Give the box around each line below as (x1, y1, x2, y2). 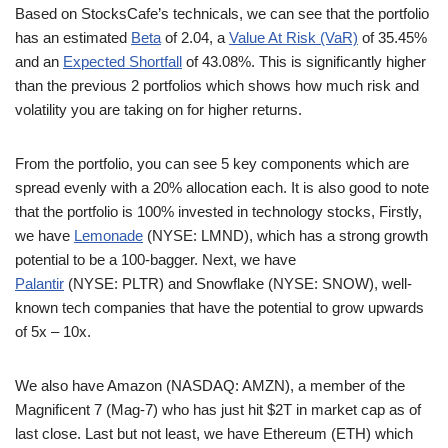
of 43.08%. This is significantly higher (182, 52, 426, 70)
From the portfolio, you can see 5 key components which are (15, 154, 409, 172)
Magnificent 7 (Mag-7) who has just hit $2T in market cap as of (15, 400, 421, 418)
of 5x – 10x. (15, 322, 91, 340)
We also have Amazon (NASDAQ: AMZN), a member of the (15, 376, 405, 394)
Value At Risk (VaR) (229, 28, 358, 46)
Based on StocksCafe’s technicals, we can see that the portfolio (15, 4, 429, 22)
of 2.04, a (161, 28, 229, 46)
